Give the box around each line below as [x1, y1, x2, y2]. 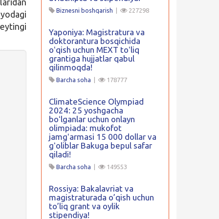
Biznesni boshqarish [56, 7, 113, 14]
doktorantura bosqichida [48, 36, 140, 45]
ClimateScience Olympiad [48, 97, 144, 106]
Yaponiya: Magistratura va [48, 27, 145, 37]
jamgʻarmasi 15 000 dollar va [48, 132, 156, 141]
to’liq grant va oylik [48, 201, 120, 211]
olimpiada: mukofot [48, 123, 122, 132]
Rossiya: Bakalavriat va [48, 184, 133, 193]
